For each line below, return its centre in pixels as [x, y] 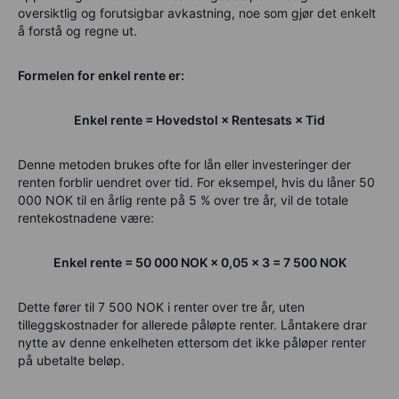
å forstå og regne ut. [77, 30]
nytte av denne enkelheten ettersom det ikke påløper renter [192, 342]
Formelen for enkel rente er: [101, 75]
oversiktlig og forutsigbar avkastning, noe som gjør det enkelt [197, 12]
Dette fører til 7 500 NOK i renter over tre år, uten [161, 306]
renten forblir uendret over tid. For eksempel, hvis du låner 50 [196, 182]
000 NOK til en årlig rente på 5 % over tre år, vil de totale [183, 199]
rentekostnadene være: [86, 217]
